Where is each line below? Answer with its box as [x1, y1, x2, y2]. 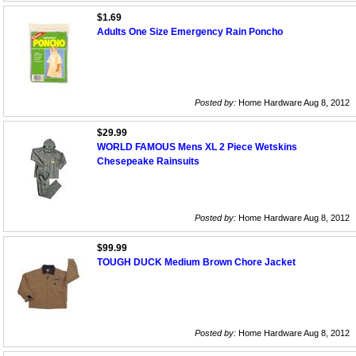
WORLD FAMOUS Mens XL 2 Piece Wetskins [97, 141, 297, 153]
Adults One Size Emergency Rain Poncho [97, 26, 283, 38]
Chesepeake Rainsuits [97, 156, 199, 168]
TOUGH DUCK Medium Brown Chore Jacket [97, 257, 296, 269]
